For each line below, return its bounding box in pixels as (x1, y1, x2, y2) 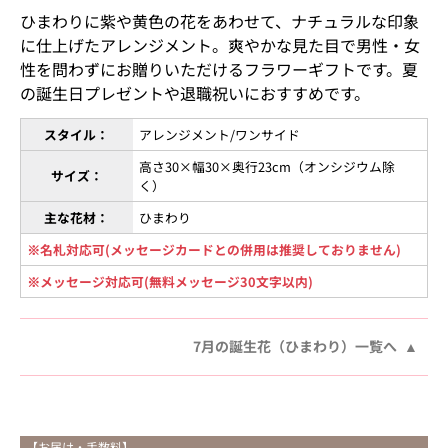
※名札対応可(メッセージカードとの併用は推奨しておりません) (27, 239, 402, 259)
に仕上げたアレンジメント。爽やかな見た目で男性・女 (19, 32, 420, 57)
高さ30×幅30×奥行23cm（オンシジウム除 (139, 156, 396, 176)
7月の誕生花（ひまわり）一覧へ (193, 335, 398, 356)
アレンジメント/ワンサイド (139, 124, 301, 144)
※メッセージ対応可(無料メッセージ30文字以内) (27, 271, 314, 291)
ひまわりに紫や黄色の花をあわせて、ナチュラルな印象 (19, 8, 419, 33)
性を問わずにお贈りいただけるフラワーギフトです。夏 (19, 56, 418, 81)
